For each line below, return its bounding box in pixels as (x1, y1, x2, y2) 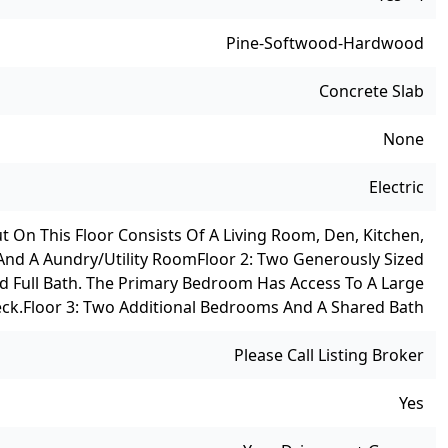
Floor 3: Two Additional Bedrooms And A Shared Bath (23, 296, 424, 319)
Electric (369, 176, 424, 199)
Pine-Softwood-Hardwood (226, 32, 424, 55)
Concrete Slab (319, 80, 424, 103)
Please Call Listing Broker (234, 344, 424, 367)
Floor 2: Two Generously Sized (197, 248, 424, 271)
